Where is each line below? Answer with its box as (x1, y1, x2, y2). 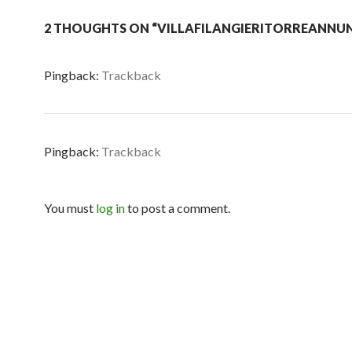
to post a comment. (125, 200, 230, 215)
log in (96, 200, 125, 215)
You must (44, 200, 96, 215)
